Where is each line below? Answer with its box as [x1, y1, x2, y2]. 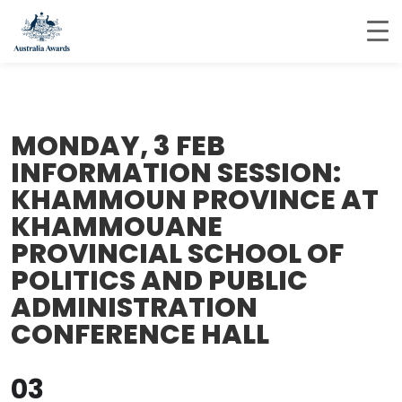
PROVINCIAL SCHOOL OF [11, 235, 344, 273]
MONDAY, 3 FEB [11, 127, 225, 165]
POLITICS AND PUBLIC [11, 262, 308, 300]
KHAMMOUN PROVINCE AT [11, 181, 379, 219]
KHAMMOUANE [11, 208, 223, 246]
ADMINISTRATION [11, 289, 258, 327]
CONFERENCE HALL [11, 316, 269, 354]
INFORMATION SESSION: [11, 154, 341, 192]
